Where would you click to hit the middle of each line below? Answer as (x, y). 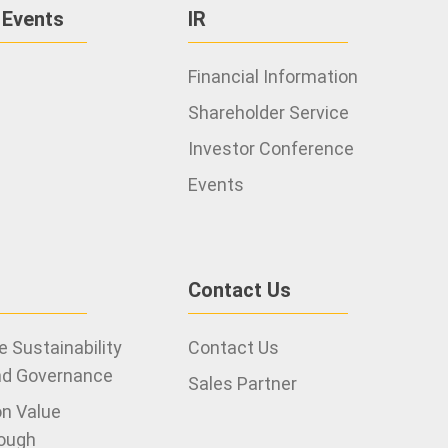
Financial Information (272, 76)
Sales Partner (242, 383)
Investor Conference (270, 148)
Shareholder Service (268, 112)
